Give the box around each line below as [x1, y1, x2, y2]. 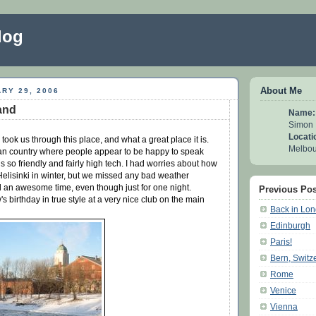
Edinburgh [270, 220, 310, 230]
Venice [270, 285, 296, 295]
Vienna [270, 301, 298, 311]
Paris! [270, 236, 292, 246]
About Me [260, 85, 302, 96]
